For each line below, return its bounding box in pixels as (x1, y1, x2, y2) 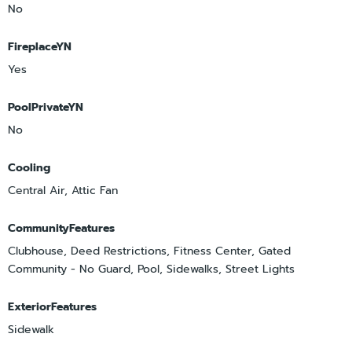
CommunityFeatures (8, 219, 115, 236)
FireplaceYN (8, 38, 71, 55)
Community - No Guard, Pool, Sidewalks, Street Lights (8, 260, 295, 277)
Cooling (8, 159, 50, 176)
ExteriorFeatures (8, 298, 97, 315)
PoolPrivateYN (8, 98, 83, 115)
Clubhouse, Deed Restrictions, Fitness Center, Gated (8, 242, 291, 259)
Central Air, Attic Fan (8, 181, 118, 199)
